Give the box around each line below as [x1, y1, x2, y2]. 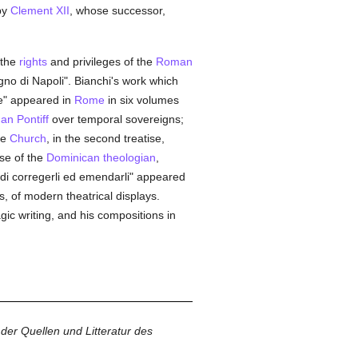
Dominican [46, 151, 100, 164]
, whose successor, [69, 4, 165, 17]
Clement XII [10, 4, 70, 17]
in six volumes [104, 93, 179, 106]
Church [9, 132, 46, 145]
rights [18, 55, 47, 68]
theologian [102, 151, 156, 164]
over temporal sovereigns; [48, 113, 184, 125]
